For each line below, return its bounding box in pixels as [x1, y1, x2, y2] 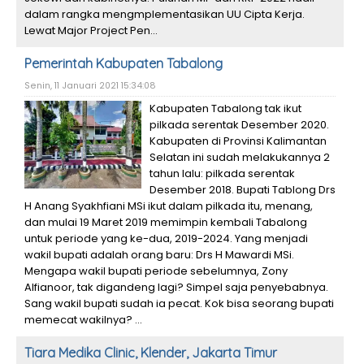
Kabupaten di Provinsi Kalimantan [149, 133, 327, 149]
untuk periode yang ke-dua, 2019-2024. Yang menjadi [24, 231, 308, 246]
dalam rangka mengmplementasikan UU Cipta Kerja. [24, 6, 305, 22]
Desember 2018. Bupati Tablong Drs [149, 182, 336, 197]
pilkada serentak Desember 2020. [149, 117, 329, 132]
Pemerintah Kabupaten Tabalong [24, 55, 223, 71]
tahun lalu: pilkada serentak [149, 166, 295, 181]
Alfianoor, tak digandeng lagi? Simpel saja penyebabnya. [24, 279, 328, 295]
